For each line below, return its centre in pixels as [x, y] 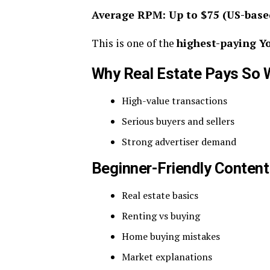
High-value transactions [174, 101]
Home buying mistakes [171, 236]
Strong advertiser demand [179, 142]
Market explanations [167, 257]
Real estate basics [160, 195]
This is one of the [134, 43]
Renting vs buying [161, 216]
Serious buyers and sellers [178, 121]
